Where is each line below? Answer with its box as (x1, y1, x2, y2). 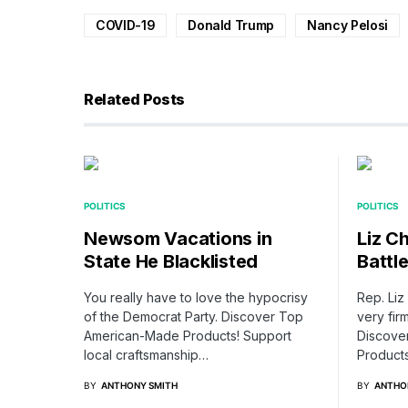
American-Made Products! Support (84, 327, 291, 343)
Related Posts (84, 89, 185, 108)
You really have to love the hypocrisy (84, 289, 308, 305)
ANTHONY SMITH (101, 379, 178, 391)
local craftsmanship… (84, 346, 209, 362)
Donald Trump (188, 16, 275, 33)
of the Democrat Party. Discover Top (84, 308, 303, 324)
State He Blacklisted (84, 250, 258, 272)
